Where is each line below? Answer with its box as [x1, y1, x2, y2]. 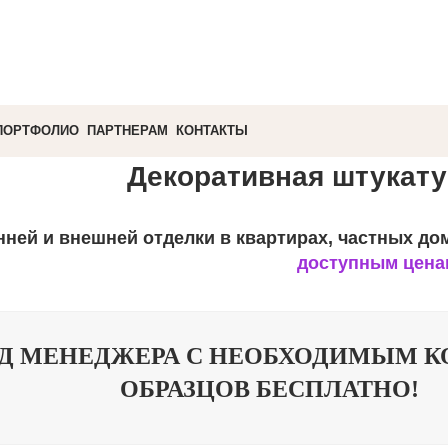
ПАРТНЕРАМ [87, 123, 168, 138]
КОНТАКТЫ [176, 123, 248, 138]
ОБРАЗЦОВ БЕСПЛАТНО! [119, 376, 419, 402]
